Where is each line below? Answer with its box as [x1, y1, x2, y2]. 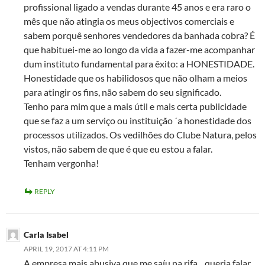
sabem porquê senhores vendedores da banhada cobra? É [24, 30, 255, 41]
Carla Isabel [24, 230, 69, 240]
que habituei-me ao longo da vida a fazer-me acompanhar [24, 44, 255, 56]
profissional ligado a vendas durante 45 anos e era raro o [24, 1, 251, 13]
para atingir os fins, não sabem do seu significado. [24, 86, 221, 98]
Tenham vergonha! [24, 157, 99, 169]
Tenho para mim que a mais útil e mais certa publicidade [24, 101, 247, 112]
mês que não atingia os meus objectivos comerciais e [24, 15, 234, 27]
